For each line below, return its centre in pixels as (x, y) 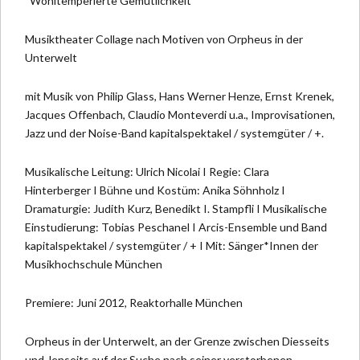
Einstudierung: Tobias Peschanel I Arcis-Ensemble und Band (176, 227)
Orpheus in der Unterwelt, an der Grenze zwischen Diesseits (177, 341)
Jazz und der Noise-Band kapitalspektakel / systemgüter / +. (174, 133)
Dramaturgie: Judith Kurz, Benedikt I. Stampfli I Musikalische (176, 208)
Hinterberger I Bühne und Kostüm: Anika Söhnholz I (155, 190)
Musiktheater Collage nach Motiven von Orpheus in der (164, 39)
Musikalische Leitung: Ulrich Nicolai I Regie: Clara (147, 171)
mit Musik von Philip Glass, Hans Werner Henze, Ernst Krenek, (180, 96)
